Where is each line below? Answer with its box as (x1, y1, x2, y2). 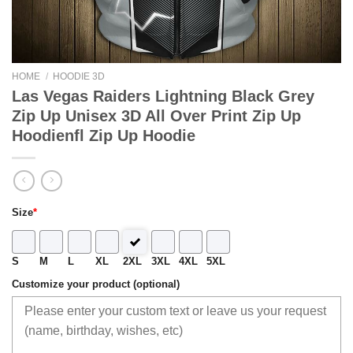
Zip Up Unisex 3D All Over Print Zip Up (12, 106, 301, 124)
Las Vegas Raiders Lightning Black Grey (12, 87, 314, 105)
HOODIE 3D (53, 71, 106, 82)
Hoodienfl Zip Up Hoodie (12, 126, 195, 144)
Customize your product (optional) (12, 278, 180, 290)
